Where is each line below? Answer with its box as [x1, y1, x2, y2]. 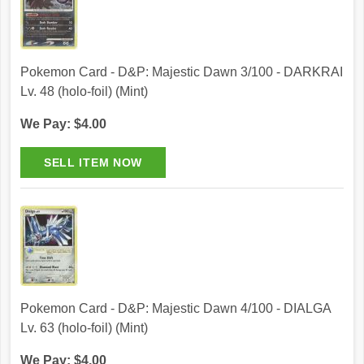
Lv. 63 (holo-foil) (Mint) [20, 321, 148, 336]
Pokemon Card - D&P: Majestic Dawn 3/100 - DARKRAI [20, 65, 343, 80]
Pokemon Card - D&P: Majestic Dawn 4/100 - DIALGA [20, 301, 331, 316]
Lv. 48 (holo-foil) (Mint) [20, 84, 148, 99]
